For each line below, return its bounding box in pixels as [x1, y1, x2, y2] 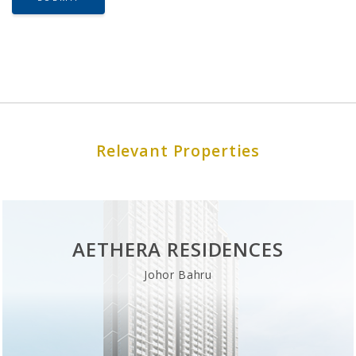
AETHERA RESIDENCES [72, 235, 284, 262]
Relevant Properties [95, 139, 261, 161]
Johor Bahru [143, 266, 213, 282]
